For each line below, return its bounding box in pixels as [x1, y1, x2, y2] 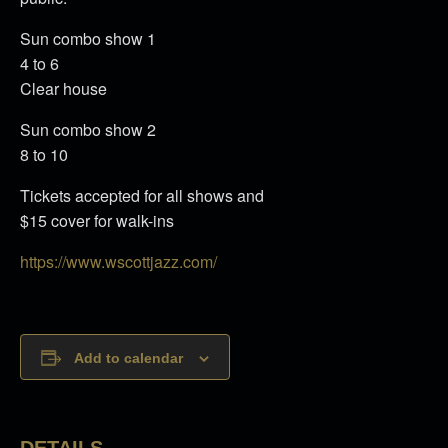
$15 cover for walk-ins [20, 209, 174, 233]
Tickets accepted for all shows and [20, 184, 264, 208]
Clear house [20, 77, 107, 101]
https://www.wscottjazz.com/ [20, 250, 217, 274]
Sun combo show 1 [20, 27, 156, 51]
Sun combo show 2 [20, 118, 156, 142]
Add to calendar [74, 350, 183, 367]
